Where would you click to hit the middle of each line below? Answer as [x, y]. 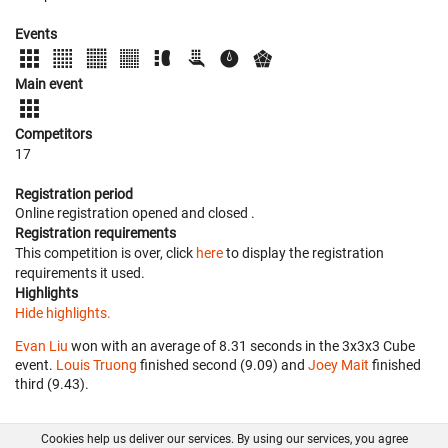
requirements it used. [80, 272]
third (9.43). [52, 383]
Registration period [74, 193]
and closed [216, 212]
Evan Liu [41, 345]
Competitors [53, 133]
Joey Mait [338, 364]
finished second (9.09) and [222, 364]
